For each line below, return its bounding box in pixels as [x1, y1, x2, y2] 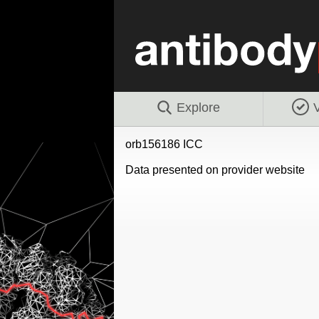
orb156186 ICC [125, 137, 203, 150]
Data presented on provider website [125, 163, 305, 176]
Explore [176, 100, 220, 115]
